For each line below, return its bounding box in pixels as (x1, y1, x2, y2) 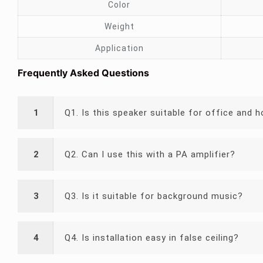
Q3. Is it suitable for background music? (64, 191, 243, 201)
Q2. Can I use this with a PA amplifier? (64, 149, 235, 160)
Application (95, 43, 144, 53)
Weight (104, 22, 134, 31)
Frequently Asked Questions (17, 67, 149, 79)
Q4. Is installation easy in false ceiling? (64, 232, 239, 243)
